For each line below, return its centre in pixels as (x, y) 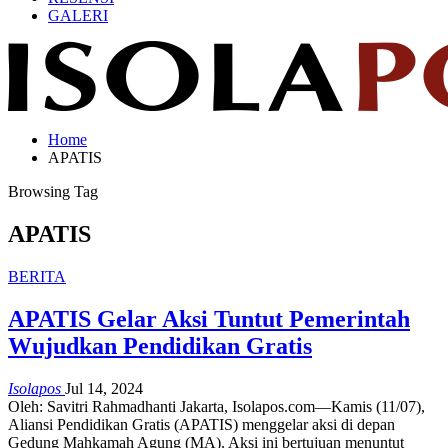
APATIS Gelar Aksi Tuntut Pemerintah (209, 318)
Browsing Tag (53, 191)
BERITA (37, 276)
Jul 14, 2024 (104, 388)
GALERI (78, 15)
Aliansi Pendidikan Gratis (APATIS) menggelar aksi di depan (201, 424)
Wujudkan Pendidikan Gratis (160, 345)
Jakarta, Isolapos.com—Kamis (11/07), (302, 406)
